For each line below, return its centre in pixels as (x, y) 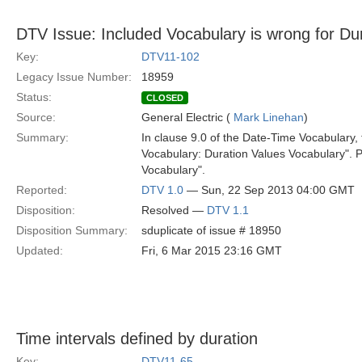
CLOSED (165, 98)
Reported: (42, 190)
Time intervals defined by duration (137, 339)
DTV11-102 (170, 57)
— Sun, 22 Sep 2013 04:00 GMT (269, 190)
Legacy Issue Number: (74, 77)
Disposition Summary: (72, 230)
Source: (36, 117)
